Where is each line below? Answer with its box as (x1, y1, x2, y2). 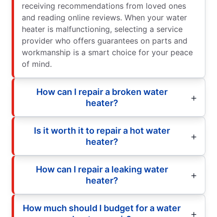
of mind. (22, 59, 52, 69)
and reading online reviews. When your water (22, 12, 187, 22)
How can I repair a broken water (36, 86, 168, 97)
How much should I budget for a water (23, 202, 181, 213)
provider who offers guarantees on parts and (22, 35, 187, 46)
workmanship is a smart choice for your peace (22, 47, 193, 57)
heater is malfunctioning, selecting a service (22, 24, 183, 34)
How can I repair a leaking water (35, 164, 168, 174)
